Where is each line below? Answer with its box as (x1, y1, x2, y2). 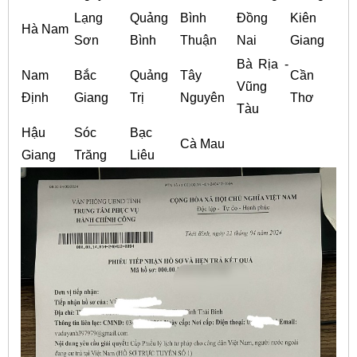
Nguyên (179, 91, 225, 105)
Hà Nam (21, 22, 69, 37)
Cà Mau (179, 137, 225, 151)
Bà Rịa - (236, 57, 288, 72)
